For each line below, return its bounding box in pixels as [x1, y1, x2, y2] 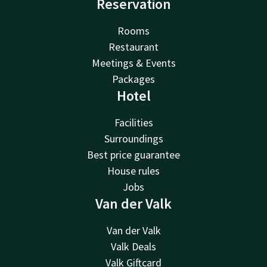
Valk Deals [111, 239, 156, 253]
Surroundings [104, 131, 163, 145]
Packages [112, 72, 155, 86]
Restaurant [108, 39, 159, 54]
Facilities [114, 115, 153, 129]
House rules [107, 163, 160, 178]
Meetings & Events [91, 55, 176, 70]
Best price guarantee [87, 147, 180, 162]
